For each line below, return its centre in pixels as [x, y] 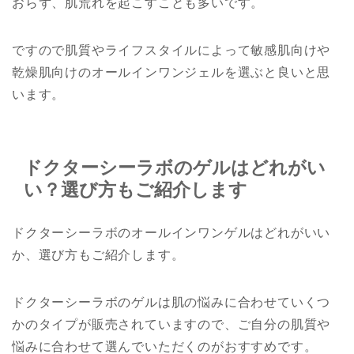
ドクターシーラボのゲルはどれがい [175, 168]
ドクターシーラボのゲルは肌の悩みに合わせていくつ [171, 302]
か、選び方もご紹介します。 [98, 255]
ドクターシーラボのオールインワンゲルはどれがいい [171, 233]
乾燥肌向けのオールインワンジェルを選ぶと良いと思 [171, 72]
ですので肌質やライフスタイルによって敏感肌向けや [171, 50]
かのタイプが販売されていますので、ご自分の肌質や [171, 324]
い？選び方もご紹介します [136, 190]
